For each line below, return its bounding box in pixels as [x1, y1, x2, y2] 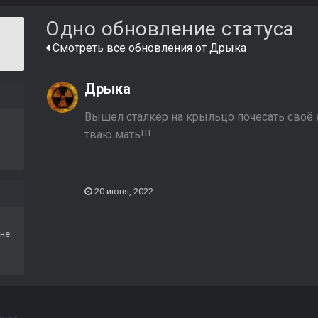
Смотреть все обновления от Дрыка [50, 41, 246, 55]
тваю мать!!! [84, 128, 151, 142]
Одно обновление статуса [45, 17, 295, 41]
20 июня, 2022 [94, 185, 153, 197]
